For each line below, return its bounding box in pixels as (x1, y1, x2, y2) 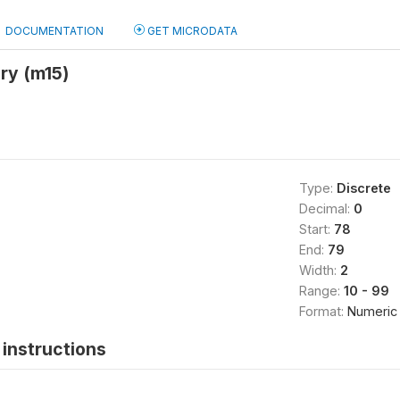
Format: (298, 304, 347, 319)
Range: (298, 283, 344, 298)
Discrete (336, 180, 391, 196)
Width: (298, 262, 340, 278)
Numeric (346, 304, 397, 319)
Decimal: (298, 201, 354, 216)
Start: (298, 221, 334, 237)
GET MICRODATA (145, 24, 237, 37)
